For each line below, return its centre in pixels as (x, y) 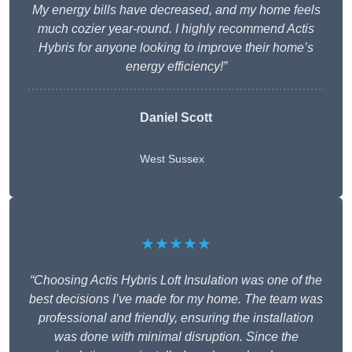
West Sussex (172, 159)
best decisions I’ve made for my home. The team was (176, 299)
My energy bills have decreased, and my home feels (176, 10)
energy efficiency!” (176, 67)
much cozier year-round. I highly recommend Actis (176, 29)
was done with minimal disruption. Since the (176, 337)
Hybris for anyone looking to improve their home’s (176, 48)
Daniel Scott (176, 118)
